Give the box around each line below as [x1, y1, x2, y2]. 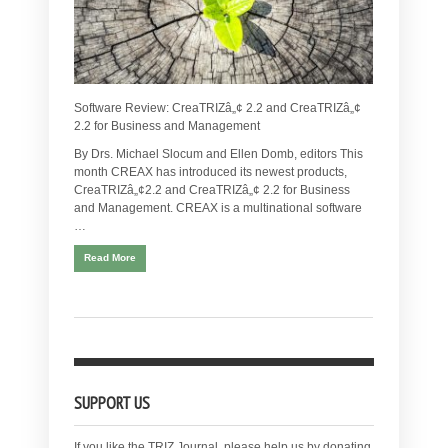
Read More [84, 252, 136, 264]
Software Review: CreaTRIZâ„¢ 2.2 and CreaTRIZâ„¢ [74, 101, 361, 116]
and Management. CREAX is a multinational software [74, 201, 362, 216]
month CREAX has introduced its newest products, [74, 165, 347, 180]
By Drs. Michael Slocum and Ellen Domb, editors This [74, 147, 363, 162]
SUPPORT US [74, 392, 150, 415]
